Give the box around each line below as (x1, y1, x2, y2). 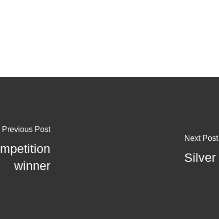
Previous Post (2, 125, 51, 133)
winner (14, 159, 51, 173)
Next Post (184, 133, 218, 142)
